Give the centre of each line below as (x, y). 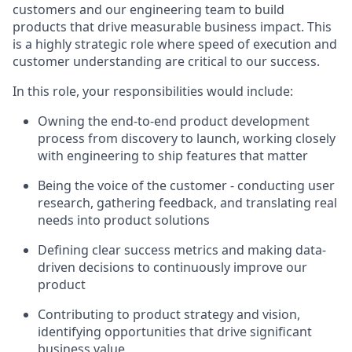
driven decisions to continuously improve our (172, 268)
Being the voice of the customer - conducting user (186, 186)
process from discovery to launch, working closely (187, 139)
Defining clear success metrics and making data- (182, 250)
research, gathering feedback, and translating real (187, 203)
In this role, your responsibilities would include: (153, 92)
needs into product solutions (124, 220)
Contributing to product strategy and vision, (169, 315)
